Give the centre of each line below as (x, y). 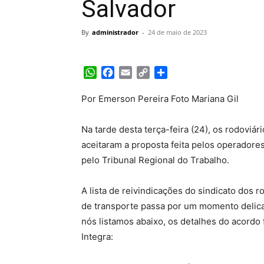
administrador (115, 32)
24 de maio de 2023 (177, 32)
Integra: (97, 236)
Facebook (136, 72)
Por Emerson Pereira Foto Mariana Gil (160, 98)
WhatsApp (120, 72)
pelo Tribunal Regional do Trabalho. (155, 160)
